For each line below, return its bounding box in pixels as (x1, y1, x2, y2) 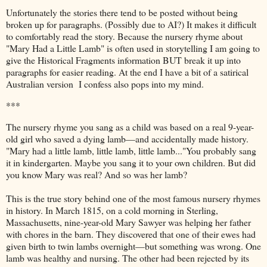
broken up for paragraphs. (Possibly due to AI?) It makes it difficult (6, 18, 256, 31)
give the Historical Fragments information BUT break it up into (6, 54, 241, 67)
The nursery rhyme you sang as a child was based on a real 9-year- (6, 120, 254, 133)
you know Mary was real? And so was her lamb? (6, 167, 190, 181)
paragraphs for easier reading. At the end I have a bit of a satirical (6, 66, 252, 79)
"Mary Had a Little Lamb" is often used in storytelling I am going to (6, 42, 260, 55)
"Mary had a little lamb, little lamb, (6, 144, 138, 157)
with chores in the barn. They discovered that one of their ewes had (6, 227, 256, 240)
